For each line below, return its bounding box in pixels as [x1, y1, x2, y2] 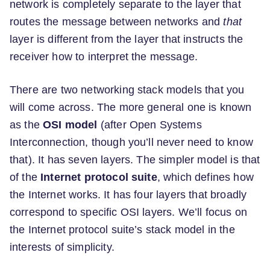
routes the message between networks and [10, 16, 224, 28]
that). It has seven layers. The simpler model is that [10, 154, 260, 166]
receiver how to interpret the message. [10, 51, 198, 63]
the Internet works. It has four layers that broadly [10, 189, 247, 201]
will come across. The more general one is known [10, 101, 252, 114]
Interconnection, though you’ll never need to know [10, 136, 253, 149]
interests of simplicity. [10, 241, 115, 254]
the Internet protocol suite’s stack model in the [10, 224, 235, 236]
